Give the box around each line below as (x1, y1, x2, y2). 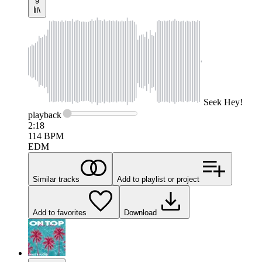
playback (28, 110, 61, 120)
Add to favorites (33, 208, 87, 218)
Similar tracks (33, 175, 80, 184)
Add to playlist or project (117, 175, 199, 184)
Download (124, 208, 157, 218)
